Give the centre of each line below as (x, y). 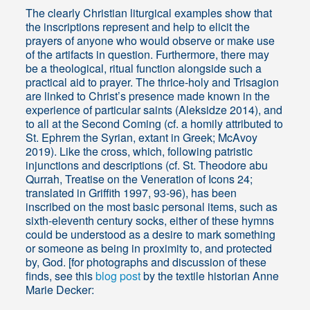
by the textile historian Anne (210, 276)
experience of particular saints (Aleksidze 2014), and (154, 110)
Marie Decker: (60, 290)
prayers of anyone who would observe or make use (151, 41)
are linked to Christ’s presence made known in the (148, 96)
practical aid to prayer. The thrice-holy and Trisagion (153, 82)
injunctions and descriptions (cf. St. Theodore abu (147, 165)
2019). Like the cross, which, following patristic (139, 152)
